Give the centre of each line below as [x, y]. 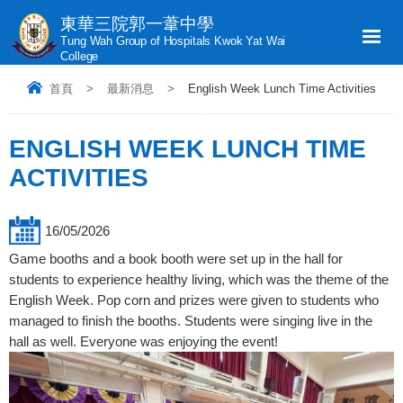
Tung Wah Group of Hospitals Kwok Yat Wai [173, 41]
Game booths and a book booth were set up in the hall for [176, 259]
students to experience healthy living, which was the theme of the [199, 280]
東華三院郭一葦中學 [138, 24]
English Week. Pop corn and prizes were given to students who [194, 300]
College [80, 57]
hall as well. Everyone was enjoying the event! [143, 342]
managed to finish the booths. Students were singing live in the [191, 321]
